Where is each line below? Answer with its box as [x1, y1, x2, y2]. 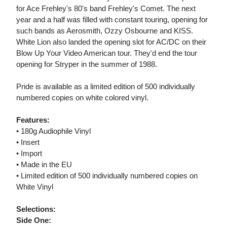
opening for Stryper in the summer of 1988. [16, 60, 157, 69]
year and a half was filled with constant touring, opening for [16, 15, 208, 24]
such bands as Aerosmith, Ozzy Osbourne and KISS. [16, 26, 193, 35]
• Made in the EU [16, 160, 72, 169]
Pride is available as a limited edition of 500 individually [16, 82, 195, 91]
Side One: [16, 216, 51, 225]
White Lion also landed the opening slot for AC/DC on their [16, 37, 206, 47]
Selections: [16, 205, 56, 214]
